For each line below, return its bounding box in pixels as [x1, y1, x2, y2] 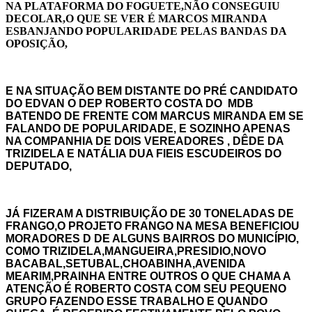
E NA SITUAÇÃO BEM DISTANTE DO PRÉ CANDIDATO [6, 84, 297, 97]
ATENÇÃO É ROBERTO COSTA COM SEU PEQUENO [6, 282, 286, 295]
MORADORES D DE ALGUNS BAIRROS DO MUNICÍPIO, [6, 232, 299, 244]
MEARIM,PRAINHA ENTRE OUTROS [6, 270, 201, 282]
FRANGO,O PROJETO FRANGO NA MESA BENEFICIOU [6, 219, 299, 232]
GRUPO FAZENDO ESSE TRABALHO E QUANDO [6, 295, 267, 307]
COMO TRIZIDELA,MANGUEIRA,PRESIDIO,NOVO [6, 244, 266, 257]
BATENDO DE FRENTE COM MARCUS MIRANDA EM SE [6, 109, 304, 122]
